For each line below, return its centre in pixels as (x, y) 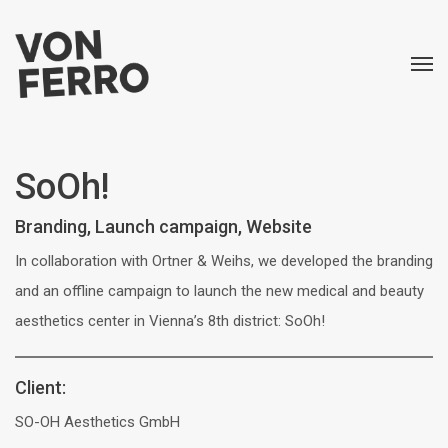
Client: (40, 387)
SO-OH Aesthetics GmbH (97, 422)
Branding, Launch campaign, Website (163, 226)
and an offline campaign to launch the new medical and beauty (219, 291)
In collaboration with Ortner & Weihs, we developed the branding (224, 261)
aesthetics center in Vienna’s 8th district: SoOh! (170, 321)
